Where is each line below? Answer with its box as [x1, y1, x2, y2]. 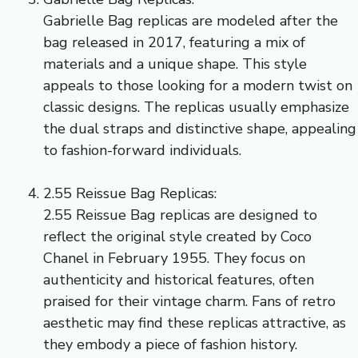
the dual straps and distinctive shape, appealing [43, 118, 356, 138]
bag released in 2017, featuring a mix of [43, 32, 305, 52]
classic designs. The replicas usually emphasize [43, 97, 349, 117]
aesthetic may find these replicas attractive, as [43, 312, 346, 332]
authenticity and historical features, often [43, 269, 314, 289]
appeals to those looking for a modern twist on [43, 75, 352, 95]
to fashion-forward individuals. [43, 140, 241, 160]
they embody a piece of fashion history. [43, 334, 297, 354]
